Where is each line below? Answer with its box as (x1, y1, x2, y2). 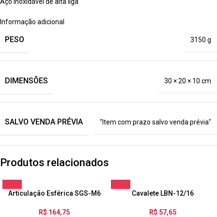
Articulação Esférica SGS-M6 (8, 189, 101, 198)
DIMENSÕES (5, 76, 48, 86)
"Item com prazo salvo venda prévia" (100, 118, 211, 126)
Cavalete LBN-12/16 (132, 189, 194, 198)
